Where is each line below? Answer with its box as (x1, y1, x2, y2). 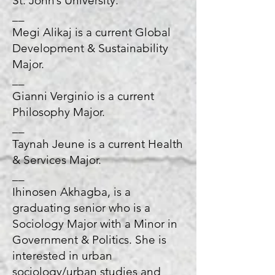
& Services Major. (12, 153, 107, 167)
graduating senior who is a (12, 201, 150, 215)
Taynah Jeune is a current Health (12, 137, 183, 151)
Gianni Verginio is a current (12, 89, 154, 103)
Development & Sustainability (12, 41, 168, 55)
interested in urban (12, 249, 112, 263)
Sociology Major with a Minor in (12, 217, 177, 231)
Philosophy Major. (12, 105, 111, 119)
